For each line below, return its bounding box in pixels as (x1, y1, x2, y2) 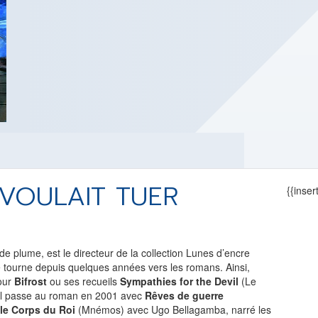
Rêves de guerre (145, 288, 224, 302)
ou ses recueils (47, 274, 120, 288)
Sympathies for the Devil (120, 274, 238, 288)
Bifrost (14, 274, 47, 288)
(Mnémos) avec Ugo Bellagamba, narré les (75, 302, 271, 317)
